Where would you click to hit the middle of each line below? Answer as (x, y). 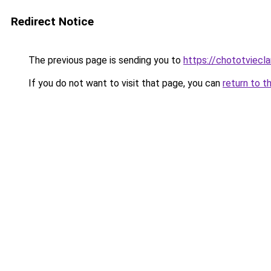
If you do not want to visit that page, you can (124, 83)
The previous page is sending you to (105, 60)
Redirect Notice (52, 21)
